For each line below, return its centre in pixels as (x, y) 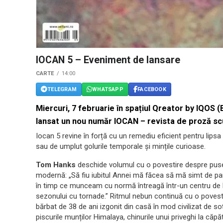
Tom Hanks (56, 165)
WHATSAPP (108, 89)
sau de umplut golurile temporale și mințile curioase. (121, 147)
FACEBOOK (152, 89)
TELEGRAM (62, 89)
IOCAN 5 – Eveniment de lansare (108, 60)
